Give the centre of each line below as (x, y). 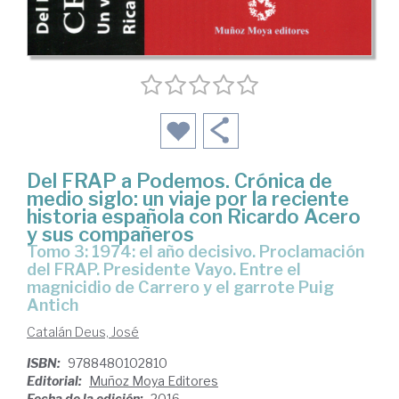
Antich (53, 305)
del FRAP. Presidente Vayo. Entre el (164, 269)
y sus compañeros (110, 234)
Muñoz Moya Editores (154, 380)
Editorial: (56, 380)
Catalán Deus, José (83, 331)
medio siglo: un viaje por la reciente (188, 198)
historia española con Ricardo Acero (194, 216)
